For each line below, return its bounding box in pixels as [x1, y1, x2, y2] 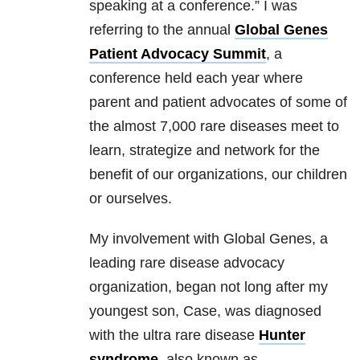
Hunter [259, 327, 305, 344]
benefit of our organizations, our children [89, 166, 347, 183]
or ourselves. [89, 190, 172, 207]
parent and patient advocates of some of [89, 94, 347, 111]
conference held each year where [89, 70, 303, 87]
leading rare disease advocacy [89, 255, 284, 272]
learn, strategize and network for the [89, 142, 320, 159]
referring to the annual [89, 22, 235, 39]
